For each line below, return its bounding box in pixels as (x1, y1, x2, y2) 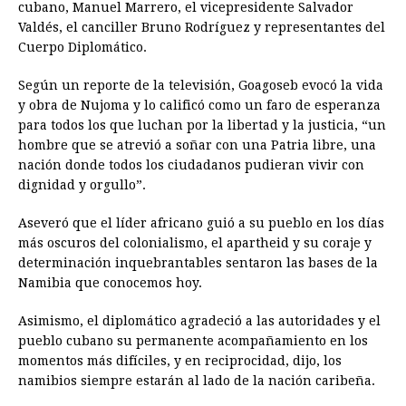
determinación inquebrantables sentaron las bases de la (18, 256, 378, 271)
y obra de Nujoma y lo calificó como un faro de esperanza (18, 98, 381, 113)
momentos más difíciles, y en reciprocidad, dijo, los (18, 353, 342, 369)
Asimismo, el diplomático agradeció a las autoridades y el (18, 314, 381, 329)
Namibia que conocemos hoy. (18, 275, 202, 291)
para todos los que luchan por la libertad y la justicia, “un (18, 118, 386, 133)
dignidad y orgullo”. (18, 178, 146, 193)
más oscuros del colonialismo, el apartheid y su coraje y (18, 236, 372, 251)
